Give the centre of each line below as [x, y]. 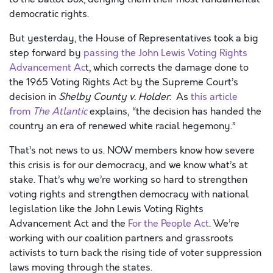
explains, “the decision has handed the [174, 112]
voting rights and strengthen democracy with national [129, 194]
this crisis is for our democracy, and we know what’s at [129, 165]
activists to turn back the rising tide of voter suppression [135, 253]
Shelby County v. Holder [114, 97]
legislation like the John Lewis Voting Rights [106, 209]
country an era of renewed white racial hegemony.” [124, 126]
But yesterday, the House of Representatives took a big [134, 38]
